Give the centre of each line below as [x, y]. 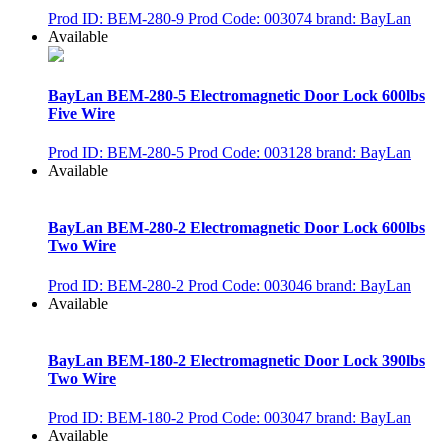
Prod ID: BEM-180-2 [116, 418]
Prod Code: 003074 [250, 18]
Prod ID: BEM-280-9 [116, 18]
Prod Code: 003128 [250, 153]
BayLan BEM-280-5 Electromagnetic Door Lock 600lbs [236, 95]
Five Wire [81, 113]
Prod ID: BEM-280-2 [116, 285]
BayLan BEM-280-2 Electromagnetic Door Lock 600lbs [236, 228]
